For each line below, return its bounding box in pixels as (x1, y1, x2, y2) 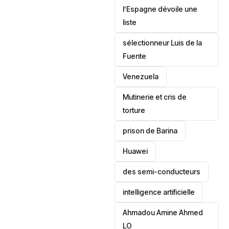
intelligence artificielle (123, 188, 195, 196)
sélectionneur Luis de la (123, 38, 202, 47)
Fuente (123, 52, 147, 60)
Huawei (123, 147, 148, 155)
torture (123, 106, 146, 114)
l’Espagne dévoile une (123, 5, 198, 13)
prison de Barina (123, 126, 178, 135)
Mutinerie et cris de (123, 93, 187, 101)
